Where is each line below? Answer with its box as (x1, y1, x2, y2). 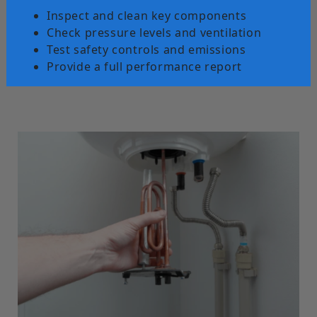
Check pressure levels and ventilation (46, 24, 262, 40)
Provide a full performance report (46, 58, 242, 74)
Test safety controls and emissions (46, 41, 246, 57)
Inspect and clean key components (46, 7, 247, 23)
